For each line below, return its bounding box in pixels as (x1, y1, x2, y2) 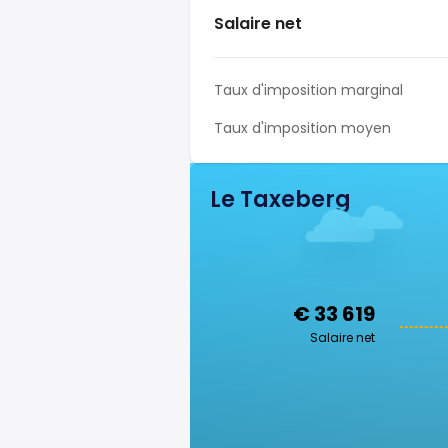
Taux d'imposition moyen (214, 118, 391, 138)
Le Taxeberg (210, 184, 351, 215)
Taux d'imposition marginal (214, 80, 403, 100)
